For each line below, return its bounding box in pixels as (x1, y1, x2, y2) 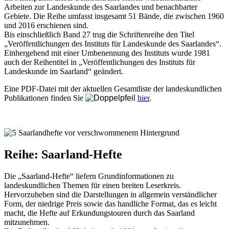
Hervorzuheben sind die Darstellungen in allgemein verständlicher (4, 190, 217, 199)
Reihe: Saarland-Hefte (4, 147, 122, 161)
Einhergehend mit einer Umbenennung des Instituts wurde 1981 (4, 48, 210, 57)
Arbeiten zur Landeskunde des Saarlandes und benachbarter (4, 2, 197, 11)
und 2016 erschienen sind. (4, 20, 88, 30)
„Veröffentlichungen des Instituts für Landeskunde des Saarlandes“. (4, 39, 221, 48)
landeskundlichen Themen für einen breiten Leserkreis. (4, 180, 181, 190)
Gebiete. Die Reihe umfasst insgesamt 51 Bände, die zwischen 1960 (4, 11, 224, 20)
